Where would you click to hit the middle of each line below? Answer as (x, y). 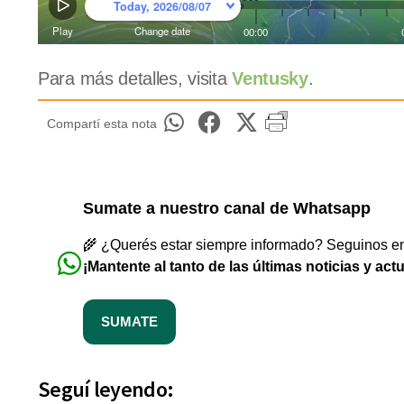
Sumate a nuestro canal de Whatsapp (227, 208)
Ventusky (270, 78)
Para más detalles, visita (135, 78)
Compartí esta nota (102, 123)
